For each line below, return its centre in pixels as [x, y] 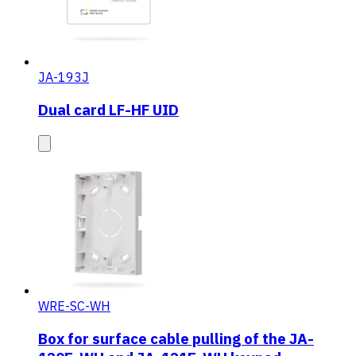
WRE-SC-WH [74, 306]
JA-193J [64, 77]
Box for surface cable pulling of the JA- [176, 338]
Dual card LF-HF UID [108, 110]
